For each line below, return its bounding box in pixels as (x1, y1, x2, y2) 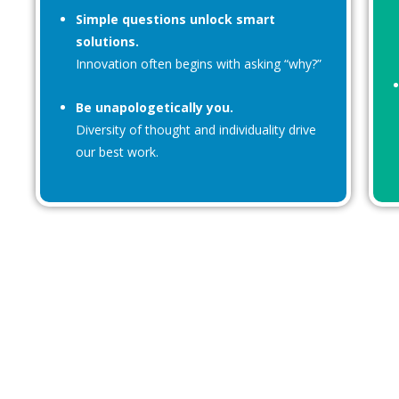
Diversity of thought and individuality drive (76, 121, 316, 138)
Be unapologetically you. (76, 99, 233, 116)
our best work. (76, 143, 159, 160)
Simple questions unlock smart (76, 11, 275, 28)
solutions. (76, 33, 139, 50)
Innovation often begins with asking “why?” (76, 55, 322, 72)
